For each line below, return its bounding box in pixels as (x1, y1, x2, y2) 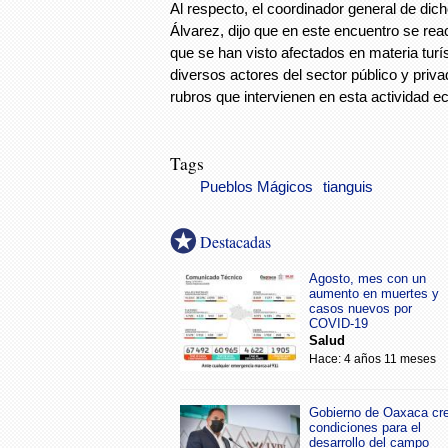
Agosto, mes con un (309, 270, 426, 286)
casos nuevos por (309, 300, 412, 316)
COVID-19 (309, 315, 368, 331)
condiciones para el (309, 419, 421, 435)
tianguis (323, 178, 373, 195)
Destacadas (200, 230, 271, 252)
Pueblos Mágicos (200, 178, 313, 195)
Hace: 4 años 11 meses (309, 351, 436, 366)
